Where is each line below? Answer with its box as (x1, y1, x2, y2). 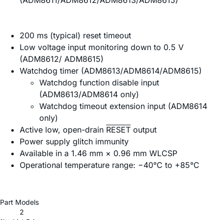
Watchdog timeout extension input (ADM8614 (39, 101, 207, 111)
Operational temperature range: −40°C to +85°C (20, 160, 199, 170)
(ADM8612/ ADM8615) (20, 54, 104, 64)
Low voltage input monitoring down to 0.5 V (20, 42, 184, 53)
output (131, 125, 157, 135)
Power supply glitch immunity (20, 137, 129, 147)
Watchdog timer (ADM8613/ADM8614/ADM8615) (20, 66, 202, 76)
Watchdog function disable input (39, 78, 159, 88)
